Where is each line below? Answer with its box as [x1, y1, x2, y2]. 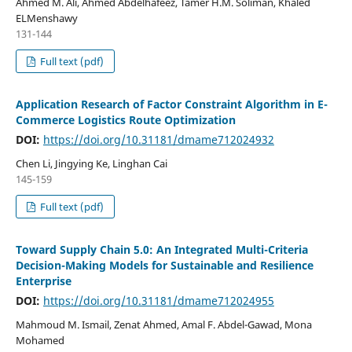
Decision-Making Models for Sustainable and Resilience [15, 257, 313, 273]
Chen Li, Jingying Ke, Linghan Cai [15, 156, 167, 170]
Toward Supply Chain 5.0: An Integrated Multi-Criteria [15, 241, 308, 257]
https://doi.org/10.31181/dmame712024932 [42, 131, 274, 147]
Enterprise [15, 273, 71, 288]
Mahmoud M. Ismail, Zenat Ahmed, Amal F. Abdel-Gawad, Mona [15, 317, 312, 332]
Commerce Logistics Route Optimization [15, 112, 236, 127]
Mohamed [15, 332, 64, 347]
